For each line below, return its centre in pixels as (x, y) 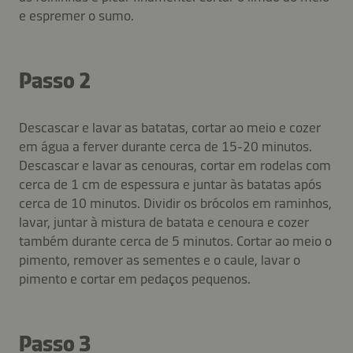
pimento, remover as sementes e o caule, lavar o (160, 260)
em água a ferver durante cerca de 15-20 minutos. (165, 146)
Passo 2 (55, 80)
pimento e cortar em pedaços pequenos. (135, 279)
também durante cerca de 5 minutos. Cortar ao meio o (175, 241)
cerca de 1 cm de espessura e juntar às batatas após (170, 184)
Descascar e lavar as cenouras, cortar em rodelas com (175, 165)
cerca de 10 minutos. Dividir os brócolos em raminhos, (175, 203)
